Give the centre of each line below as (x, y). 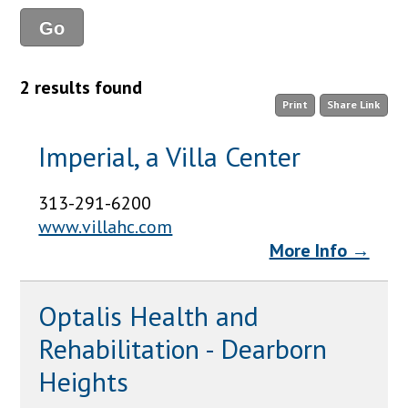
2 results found (82, 87)
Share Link (354, 105)
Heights (84, 381)
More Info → (319, 250)
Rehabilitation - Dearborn (183, 348)
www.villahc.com (106, 226)
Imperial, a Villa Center (170, 156)
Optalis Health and (149, 315)
